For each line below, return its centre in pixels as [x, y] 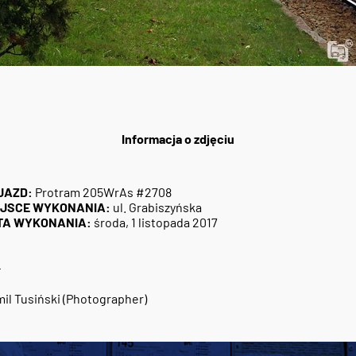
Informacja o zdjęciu [178, 139]
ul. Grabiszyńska [156, 207]
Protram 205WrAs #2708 [102, 192]
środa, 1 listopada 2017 [154, 222]
